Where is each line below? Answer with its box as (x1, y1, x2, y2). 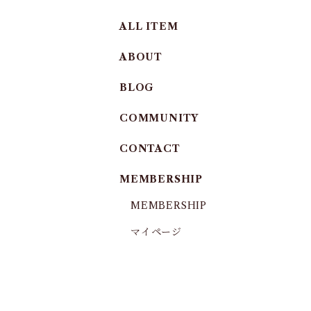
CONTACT (119, 142, 180, 155)
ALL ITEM (119, 20, 178, 33)
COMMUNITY (119, 112, 199, 124)
